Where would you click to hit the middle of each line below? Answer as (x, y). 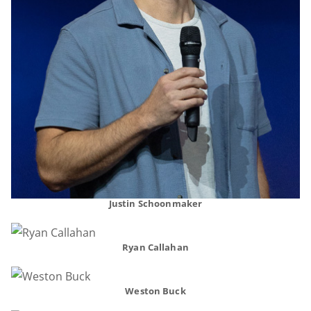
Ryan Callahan (155, 247)
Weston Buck (155, 291)
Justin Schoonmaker (155, 203)
